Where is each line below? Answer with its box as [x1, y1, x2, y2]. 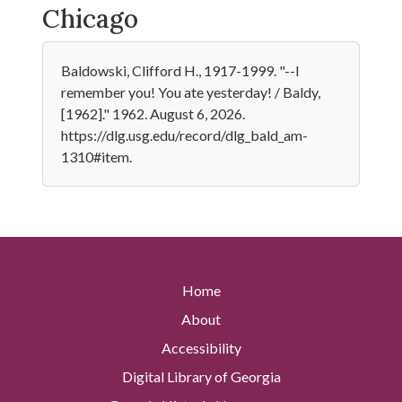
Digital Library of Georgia [121, 368, 281, 386]
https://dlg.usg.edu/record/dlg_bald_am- [61, 127, 308, 144]
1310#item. [61, 148, 132, 165]
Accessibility [161, 339, 241, 357]
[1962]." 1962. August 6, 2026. [61, 105, 245, 122]
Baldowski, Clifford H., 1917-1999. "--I [61, 62, 300, 79]
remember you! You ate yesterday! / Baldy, [61, 83, 320, 100]
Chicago [42, 3, 138, 35]
